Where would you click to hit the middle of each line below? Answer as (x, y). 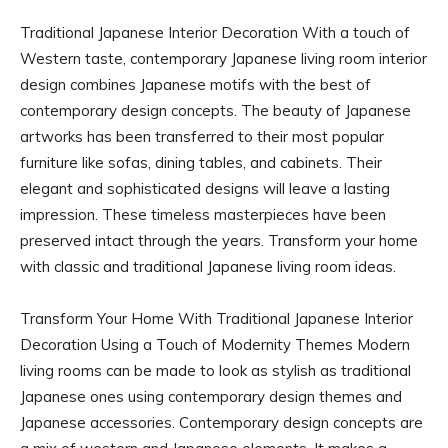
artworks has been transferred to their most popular (202, 136)
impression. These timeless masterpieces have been (203, 214)
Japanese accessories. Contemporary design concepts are (221, 422)
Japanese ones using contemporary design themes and (211, 396)
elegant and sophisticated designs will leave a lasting (205, 188)
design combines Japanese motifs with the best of (195, 84)
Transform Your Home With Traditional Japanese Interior (216, 318)
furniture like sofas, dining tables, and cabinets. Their (201, 162)
